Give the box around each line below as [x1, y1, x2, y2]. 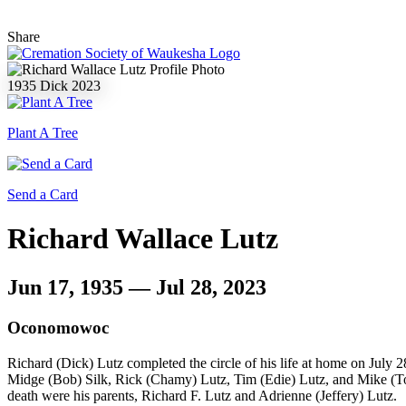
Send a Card [7, 187, 78, 202]
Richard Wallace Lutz [7, 222, 278, 256]
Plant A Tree [7, 125, 78, 140]
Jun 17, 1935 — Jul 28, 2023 [7, 275, 266, 299]
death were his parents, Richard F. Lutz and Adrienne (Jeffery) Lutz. [7, 387, 397, 403]
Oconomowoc [7, 317, 109, 337]
